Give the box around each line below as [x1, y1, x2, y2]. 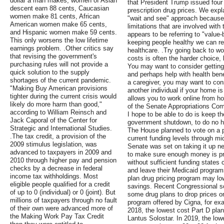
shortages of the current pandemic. [10, 76, 111, 84]
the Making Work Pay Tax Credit [10, 212, 104, 220]
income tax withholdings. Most [10, 172, 98, 180]
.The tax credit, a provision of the [10, 132, 106, 140]
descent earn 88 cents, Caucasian [10, 4, 109, 12]
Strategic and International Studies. [10, 124, 112, 132]
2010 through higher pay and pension [10, 156, 116, 164]
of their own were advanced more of [10, 204, 113, 212]
